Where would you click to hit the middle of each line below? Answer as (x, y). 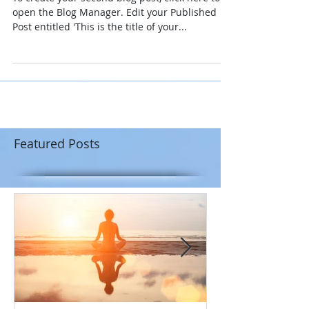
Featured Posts (57, 143)
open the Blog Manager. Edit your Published (69, 12)
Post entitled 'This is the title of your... (100, 26)
